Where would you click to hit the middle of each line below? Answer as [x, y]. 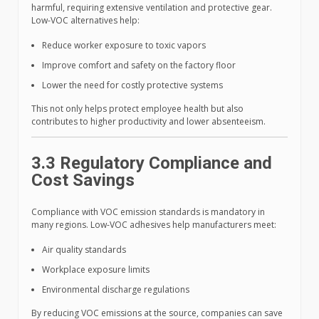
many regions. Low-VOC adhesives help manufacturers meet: [154, 225]
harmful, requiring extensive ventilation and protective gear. [152, 8]
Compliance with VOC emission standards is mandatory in [148, 212]
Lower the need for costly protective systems [132, 85]
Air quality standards [84, 250]
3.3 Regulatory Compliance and [152, 163]
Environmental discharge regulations [116, 290]
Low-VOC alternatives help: [85, 21]
